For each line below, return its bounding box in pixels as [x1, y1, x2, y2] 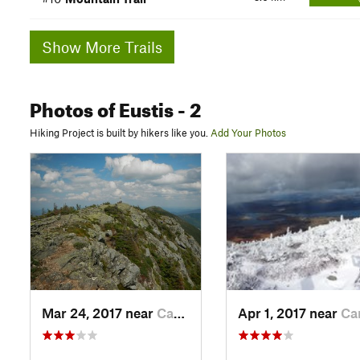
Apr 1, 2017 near [237, 305, 341, 321]
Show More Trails [85, 37, 162, 56]
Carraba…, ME [157, 305, 174, 321]
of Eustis [93, 91, 174, 122]
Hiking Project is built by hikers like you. [30, 125, 208, 139]
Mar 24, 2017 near [42, 305, 157, 321]
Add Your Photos [211, 125, 286, 139]
